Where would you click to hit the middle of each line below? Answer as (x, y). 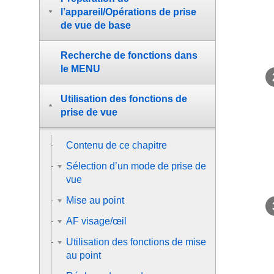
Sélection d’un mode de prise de (136, 166)
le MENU (80, 69)
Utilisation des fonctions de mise (136, 242)
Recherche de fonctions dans (129, 55)
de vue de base (96, 25)
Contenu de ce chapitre (117, 145)
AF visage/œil (96, 221)
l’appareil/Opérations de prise (128, 12)
